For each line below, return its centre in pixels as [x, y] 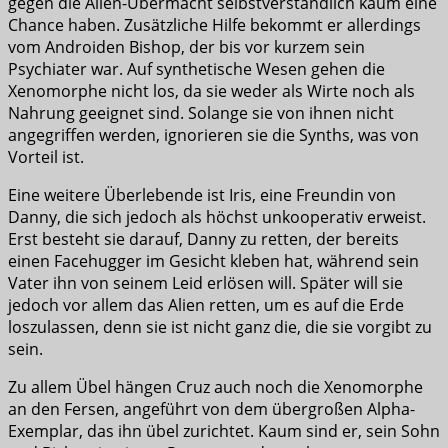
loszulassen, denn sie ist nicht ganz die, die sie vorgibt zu [220, 326]
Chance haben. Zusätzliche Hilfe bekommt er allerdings [214, 24]
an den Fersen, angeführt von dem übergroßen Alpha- [211, 408]
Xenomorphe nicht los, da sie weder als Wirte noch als [211, 90]
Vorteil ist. [46, 156]
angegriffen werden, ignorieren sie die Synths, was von [213, 134]
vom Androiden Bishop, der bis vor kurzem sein [186, 46]
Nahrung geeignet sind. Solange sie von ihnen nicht [201, 112]
